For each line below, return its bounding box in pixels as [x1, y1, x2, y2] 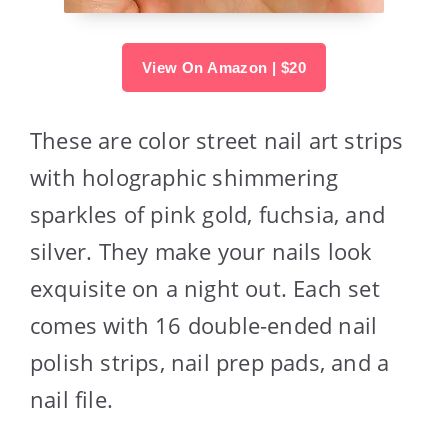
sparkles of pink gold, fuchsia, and [30, 198, 386, 229]
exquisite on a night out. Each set [30, 272, 380, 303]
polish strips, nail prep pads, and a [30, 346, 390, 377]
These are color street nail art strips [30, 124, 404, 155]
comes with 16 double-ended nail [30, 309, 378, 340]
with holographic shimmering [30, 161, 339, 192]
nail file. [30, 383, 113, 414]
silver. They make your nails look [30, 235, 373, 266]
